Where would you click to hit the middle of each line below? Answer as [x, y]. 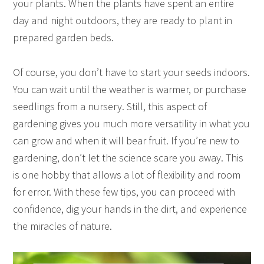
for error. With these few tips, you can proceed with [124, 192]
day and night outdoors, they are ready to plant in [123, 20]
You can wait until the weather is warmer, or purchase [130, 89]
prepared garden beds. [64, 37]
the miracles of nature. [63, 226]
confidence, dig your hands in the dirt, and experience [130, 209]
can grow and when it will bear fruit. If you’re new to [126, 140]
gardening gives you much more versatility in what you [132, 123]
